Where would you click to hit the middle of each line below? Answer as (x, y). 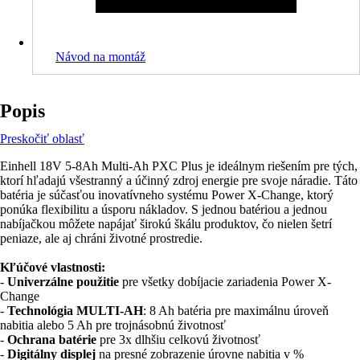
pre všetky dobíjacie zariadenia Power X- (225, 282)
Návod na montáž (100, 57)
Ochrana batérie (52, 340)
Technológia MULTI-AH (75, 311)
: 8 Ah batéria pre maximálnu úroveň (236, 311)
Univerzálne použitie (63, 282)
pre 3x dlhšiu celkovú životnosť (178, 340)
